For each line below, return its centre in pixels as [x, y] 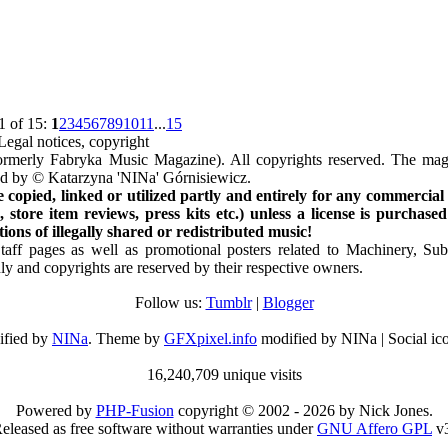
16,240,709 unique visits [224, 374]
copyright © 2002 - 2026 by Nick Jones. [303, 410]
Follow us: [170, 302]
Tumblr [228, 302]
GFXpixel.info [210, 338]
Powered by [55, 410]
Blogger [288, 302]
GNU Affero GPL [374, 428]
